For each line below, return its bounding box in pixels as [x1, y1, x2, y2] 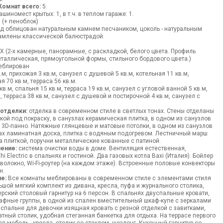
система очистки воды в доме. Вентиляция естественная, [16, 145, 186, 152]
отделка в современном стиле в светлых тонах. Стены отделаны [27, 108, 214, 114]
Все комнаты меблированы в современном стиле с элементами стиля [6, 175, 211, 182]
